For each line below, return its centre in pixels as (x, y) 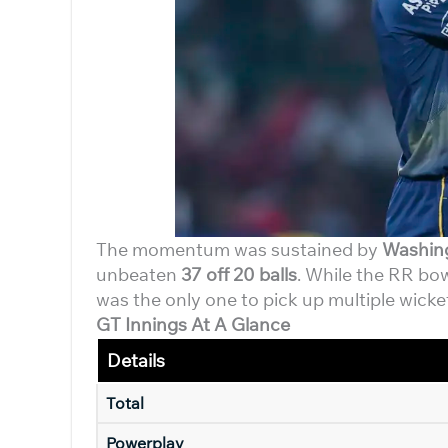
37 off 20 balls (239, 274)
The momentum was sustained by (239, 249)
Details (136, 360)
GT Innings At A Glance (193, 324)
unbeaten (138, 274)
